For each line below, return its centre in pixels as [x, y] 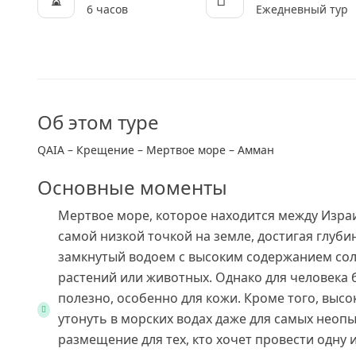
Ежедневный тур [302, 9]
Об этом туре [98, 122]
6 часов [107, 9]
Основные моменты [132, 187]
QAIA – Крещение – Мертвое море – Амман [156, 150]
